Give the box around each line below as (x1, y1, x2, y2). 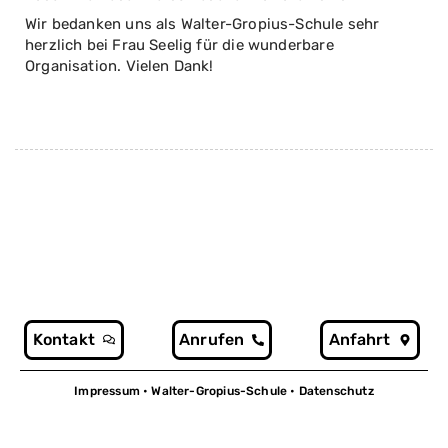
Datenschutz (298, 384, 374, 399)
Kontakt (32, 330, 95, 350)
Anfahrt (328, 330, 391, 350)
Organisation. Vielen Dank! (25, 56, 214, 75)
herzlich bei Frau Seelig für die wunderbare (25, 35, 334, 54)
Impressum (74, 384, 140, 399)
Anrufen (179, 330, 245, 350)
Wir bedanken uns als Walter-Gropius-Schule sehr (25, 14, 380, 33)
